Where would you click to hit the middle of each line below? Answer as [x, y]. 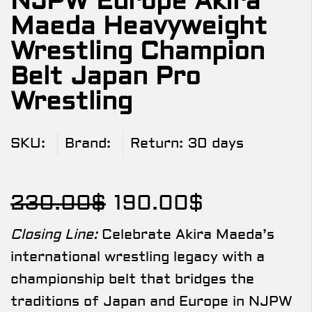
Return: [157, 143]
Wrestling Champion [138, 52]
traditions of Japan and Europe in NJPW [151, 302]
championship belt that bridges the [132, 279]
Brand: [88, 143]
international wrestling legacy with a [138, 257]
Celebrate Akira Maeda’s [186, 235]
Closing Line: [54, 235]
